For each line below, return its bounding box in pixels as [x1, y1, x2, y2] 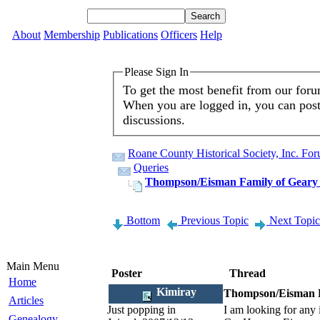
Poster [111, 267, 142, 279]
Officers [161, 29, 197, 41]
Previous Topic [178, 214, 249, 226]
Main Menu [6, 260, 59, 272]
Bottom [124, 214, 160, 226]
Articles [9, 294, 44, 306]
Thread [229, 267, 266, 279]
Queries [134, 161, 169, 174]
